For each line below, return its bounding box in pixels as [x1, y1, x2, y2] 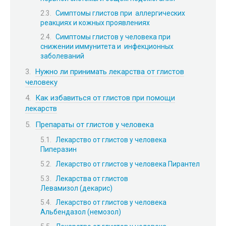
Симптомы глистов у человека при [55, 33, 172, 41]
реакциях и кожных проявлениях [40, 18, 150, 27]
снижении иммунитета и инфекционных [40, 42, 174, 51]
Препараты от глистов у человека [35, 120, 154, 129]
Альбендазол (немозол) [40, 208, 121, 216]
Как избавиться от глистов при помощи [35, 93, 175, 103]
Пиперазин [40, 145, 77, 154]
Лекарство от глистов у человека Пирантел [55, 160, 200, 168]
